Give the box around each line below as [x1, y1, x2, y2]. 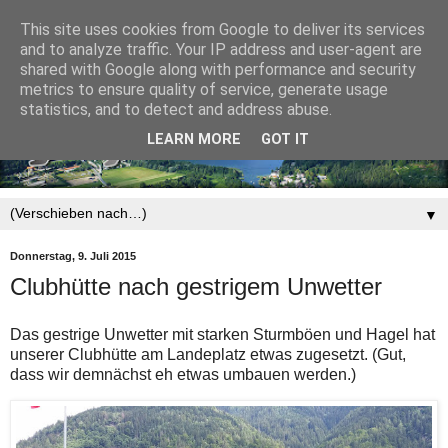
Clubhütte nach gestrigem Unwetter [10, 272, 382, 300]
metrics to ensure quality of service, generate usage [20, 80, 388, 99]
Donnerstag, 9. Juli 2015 [10, 249, 136, 262]
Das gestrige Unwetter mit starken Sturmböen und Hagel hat [10, 325, 435, 343]
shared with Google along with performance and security [20, 60, 416, 79]
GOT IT [261, 131, 309, 149]
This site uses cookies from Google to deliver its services [20, 20, 425, 39]
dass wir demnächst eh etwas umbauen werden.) [10, 365, 356, 383]
